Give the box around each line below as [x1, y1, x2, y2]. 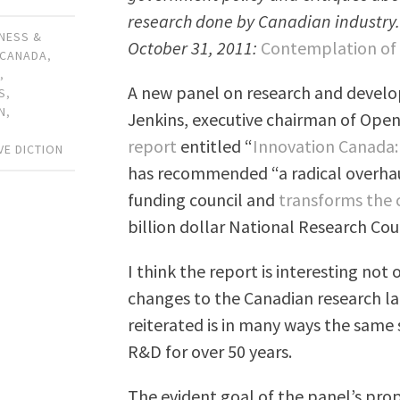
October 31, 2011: [128, 36, 258, 59]
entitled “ [177, 134, 254, 157]
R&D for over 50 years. [128, 339, 293, 362]
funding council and [128, 187, 279, 211]
